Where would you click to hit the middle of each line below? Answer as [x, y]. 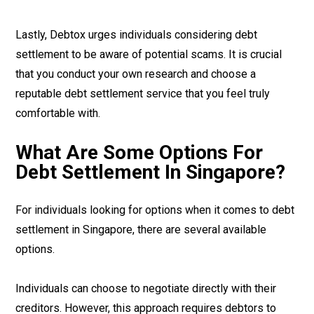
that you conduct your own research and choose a [136, 74]
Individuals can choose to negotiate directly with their [146, 288]
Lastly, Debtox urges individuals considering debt [136, 35]
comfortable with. [58, 113]
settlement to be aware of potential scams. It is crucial [149, 54]
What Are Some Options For [139, 152]
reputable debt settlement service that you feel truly [143, 94]
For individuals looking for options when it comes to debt [155, 210]
